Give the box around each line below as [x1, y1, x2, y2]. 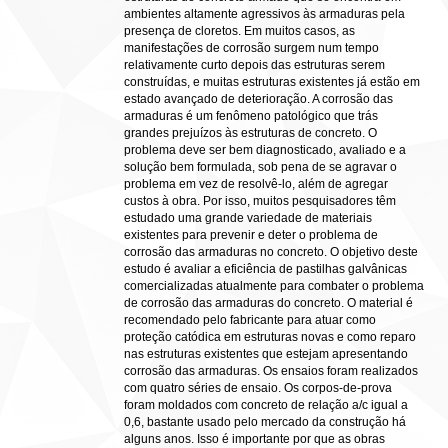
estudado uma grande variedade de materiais [124, 211, 372, 225]
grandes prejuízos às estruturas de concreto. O [124, 126, 377, 140]
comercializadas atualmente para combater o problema [124, 279, 424, 293]
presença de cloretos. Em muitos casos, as [124, 24, 355, 38]
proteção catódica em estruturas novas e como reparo [124, 330, 416, 344]
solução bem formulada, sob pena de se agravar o [124, 160, 397, 174]
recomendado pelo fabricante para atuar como [124, 313, 376, 327]
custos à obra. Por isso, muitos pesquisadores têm [124, 194, 396, 208]
